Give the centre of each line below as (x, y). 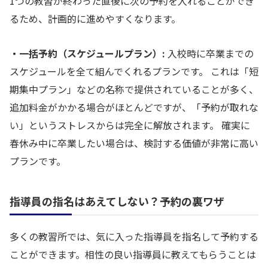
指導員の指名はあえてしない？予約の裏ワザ (117, 201)
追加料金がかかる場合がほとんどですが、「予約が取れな (134, 107)
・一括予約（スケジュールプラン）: (87, 54)
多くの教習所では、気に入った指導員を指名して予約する (134, 237)
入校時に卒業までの (209, 54)
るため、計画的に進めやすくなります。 (95, 18)
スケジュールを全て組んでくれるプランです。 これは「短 (134, 71)
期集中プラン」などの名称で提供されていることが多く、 (134, 89)
